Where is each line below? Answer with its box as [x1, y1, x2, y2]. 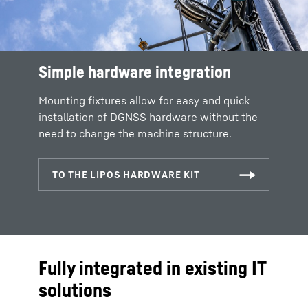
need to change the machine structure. [38, 126, 232, 140]
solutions [38, 278, 111, 301]
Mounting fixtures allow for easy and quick [38, 93, 250, 107]
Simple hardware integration [38, 61, 231, 81]
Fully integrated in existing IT [38, 256, 266, 279]
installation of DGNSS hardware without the [38, 109, 258, 124]
